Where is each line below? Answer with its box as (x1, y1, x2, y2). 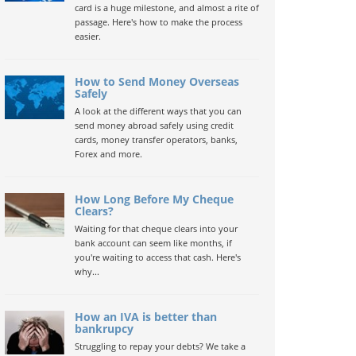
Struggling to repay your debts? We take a (74, 340, 246, 352)
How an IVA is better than (74, 309, 217, 324)
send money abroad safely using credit (74, 119, 234, 131)
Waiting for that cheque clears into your (74, 222, 238, 234)
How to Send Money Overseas (74, 74, 239, 89)
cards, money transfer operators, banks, (74, 133, 238, 145)
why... (74, 265, 99, 277)
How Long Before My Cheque (74, 192, 234, 207)
